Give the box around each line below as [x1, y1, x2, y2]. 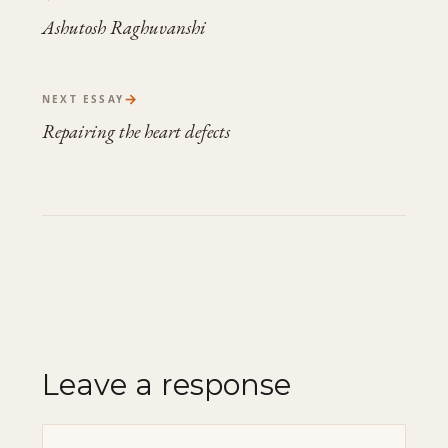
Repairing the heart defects [42, 119, 230, 144]
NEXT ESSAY [42, 92, 124, 106]
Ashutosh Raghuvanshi [42, 15, 206, 40]
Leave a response [42, 367, 291, 402]
